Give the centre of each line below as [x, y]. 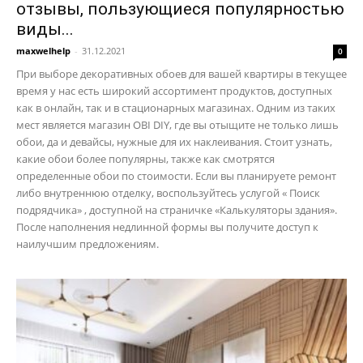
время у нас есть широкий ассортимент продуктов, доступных [174, 91]
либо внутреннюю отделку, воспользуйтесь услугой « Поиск [168, 193]
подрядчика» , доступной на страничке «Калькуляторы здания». [177, 210]
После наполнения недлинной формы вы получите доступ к [167, 227]
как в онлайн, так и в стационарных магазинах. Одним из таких [176, 108]
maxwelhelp [43, 51]
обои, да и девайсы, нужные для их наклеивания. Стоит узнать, [174, 142]
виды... [45, 30]
